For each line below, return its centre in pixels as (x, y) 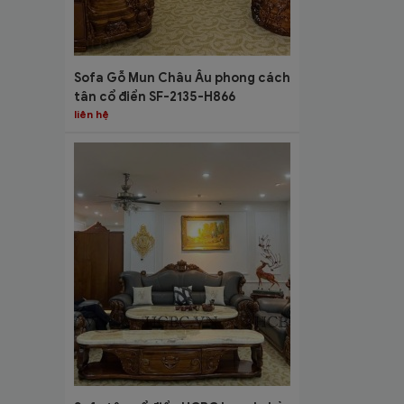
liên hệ (92, 114)
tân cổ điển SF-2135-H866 (155, 96)
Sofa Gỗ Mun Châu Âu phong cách (182, 78)
